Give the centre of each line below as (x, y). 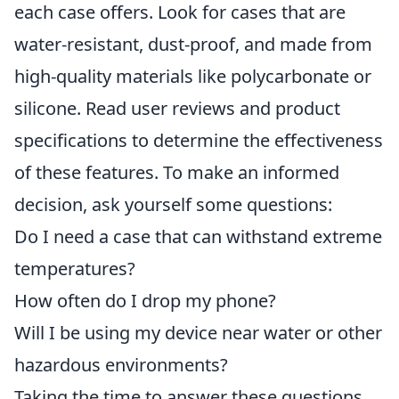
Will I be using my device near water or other (198, 333)
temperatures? (75, 269)
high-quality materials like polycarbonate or (193, 76)
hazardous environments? (121, 365)
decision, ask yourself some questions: (173, 204)
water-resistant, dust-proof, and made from (193, 44)
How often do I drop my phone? (145, 301)
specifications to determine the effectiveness (199, 140)
